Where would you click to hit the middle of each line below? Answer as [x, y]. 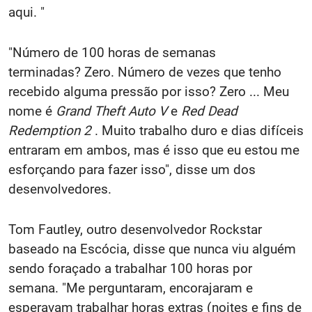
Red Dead [209, 111]
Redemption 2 [50, 131]
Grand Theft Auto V [111, 111]
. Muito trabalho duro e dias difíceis [197, 131]
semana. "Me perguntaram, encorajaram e [131, 288]
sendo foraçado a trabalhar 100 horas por [130, 269]
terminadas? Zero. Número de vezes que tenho [145, 72]
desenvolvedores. [60, 189]
